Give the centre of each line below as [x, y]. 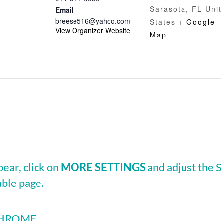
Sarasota [168, 9]
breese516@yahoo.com [93, 21]
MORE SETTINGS [103, 167]
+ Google [197, 22]
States [163, 22]
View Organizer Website [93, 30]
